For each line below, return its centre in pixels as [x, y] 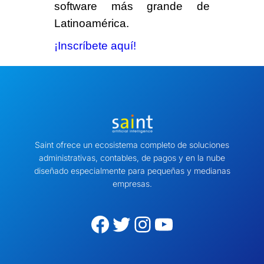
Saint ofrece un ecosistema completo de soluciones [132, 145]
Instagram [140, 224]
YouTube [158, 224]
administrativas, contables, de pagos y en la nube [132, 158]
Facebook [94, 224]
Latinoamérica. [91, 23]
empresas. [132, 184]
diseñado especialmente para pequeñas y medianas [132, 171]
